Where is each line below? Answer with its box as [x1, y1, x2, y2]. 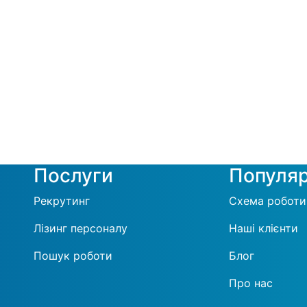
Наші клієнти [229, 221, 298, 235]
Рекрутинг [34, 194, 90, 208]
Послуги [34, 164, 113, 187]
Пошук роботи [34, 249, 112, 262]
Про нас [229, 276, 273, 290]
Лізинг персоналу [34, 221, 127, 235]
